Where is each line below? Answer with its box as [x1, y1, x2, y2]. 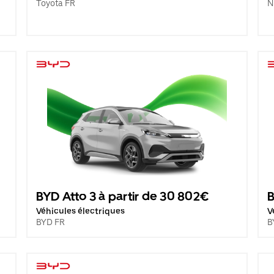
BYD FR [35, 217, 65, 227]
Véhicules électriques [35, 206, 125, 216]
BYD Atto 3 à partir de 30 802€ [35, 189, 210, 204]
